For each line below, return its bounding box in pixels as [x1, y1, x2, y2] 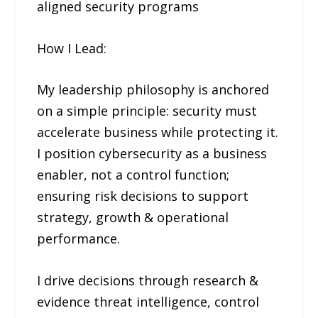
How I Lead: [37, 39, 107, 57]
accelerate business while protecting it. [37, 124, 279, 141]
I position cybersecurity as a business [37, 145, 268, 163]
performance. [37, 230, 121, 248]
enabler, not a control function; [37, 166, 230, 184]
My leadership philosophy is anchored [37, 81, 270, 99]
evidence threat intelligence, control [37, 293, 260, 311]
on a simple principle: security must [37, 102, 258, 120]
